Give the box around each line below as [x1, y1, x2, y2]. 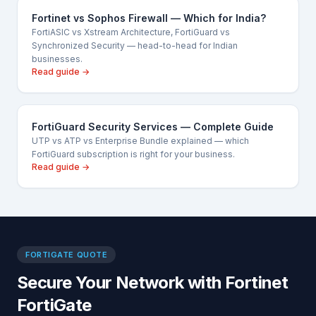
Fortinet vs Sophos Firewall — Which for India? [32, 12, 266, 24]
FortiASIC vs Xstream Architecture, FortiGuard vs [32, 27, 230, 37]
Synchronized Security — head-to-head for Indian [32, 40, 238, 51]
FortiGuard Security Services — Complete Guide [32, 121, 274, 133]
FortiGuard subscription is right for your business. [32, 149, 235, 159]
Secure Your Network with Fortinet [17, 272, 288, 293]
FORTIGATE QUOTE [25, 250, 108, 260]
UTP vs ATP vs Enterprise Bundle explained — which [32, 135, 249, 146]
